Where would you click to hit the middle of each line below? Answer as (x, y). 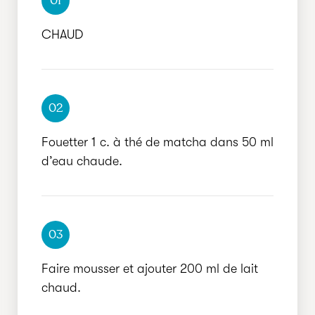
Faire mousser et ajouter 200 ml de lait (150, 269)
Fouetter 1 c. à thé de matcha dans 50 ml (157, 142)
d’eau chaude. (82, 161)
